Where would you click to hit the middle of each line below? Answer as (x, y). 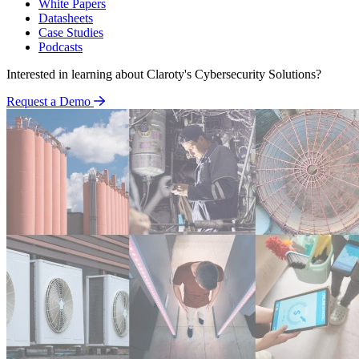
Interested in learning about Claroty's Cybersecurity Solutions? (164, 75)
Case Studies (71, 33)
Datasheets (66, 18)
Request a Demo (48, 102)
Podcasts (61, 47)
